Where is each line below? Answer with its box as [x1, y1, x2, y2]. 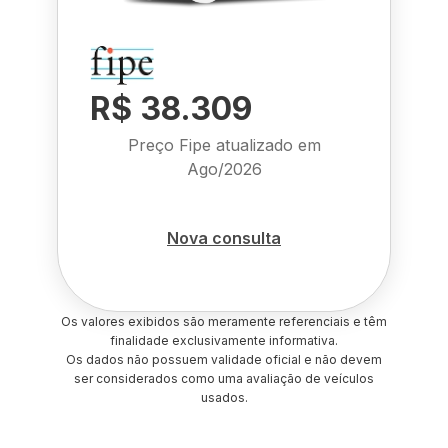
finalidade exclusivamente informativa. [110, 333, 338, 348]
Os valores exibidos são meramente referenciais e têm [61, 314, 387, 329]
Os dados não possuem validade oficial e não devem [66, 352, 382, 367]
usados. [200, 390, 248, 405]
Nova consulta [167, 227, 281, 248]
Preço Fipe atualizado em [127, 135, 321, 155]
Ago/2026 [186, 159, 262, 179]
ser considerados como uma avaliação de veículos [74, 371, 374, 386]
